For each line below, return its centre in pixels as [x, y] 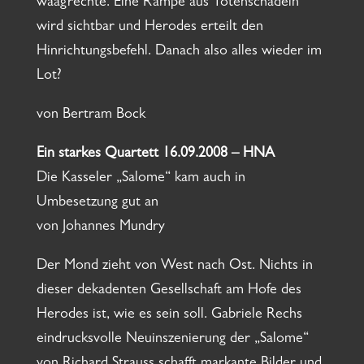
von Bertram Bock [91, 116]
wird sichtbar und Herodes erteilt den [149, 28]
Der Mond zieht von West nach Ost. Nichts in [174, 267]
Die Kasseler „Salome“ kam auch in [141, 179]
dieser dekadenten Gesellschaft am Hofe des [169, 291]
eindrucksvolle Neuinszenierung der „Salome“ [172, 340]
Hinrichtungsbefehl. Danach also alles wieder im [179, 52]
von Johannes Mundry [100, 228]
